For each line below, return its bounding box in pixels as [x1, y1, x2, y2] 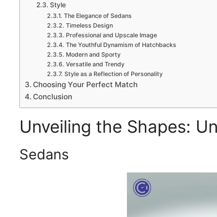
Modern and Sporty [65, 50, 121, 58]
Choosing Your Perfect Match [33, 79, 138, 89]
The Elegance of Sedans [63, 12, 132, 19]
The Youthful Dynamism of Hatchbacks [65, 41, 176, 48]
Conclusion [33, 92, 73, 101]
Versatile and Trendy [65, 60, 124, 68]
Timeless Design [65, 21, 113, 29]
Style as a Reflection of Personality [64, 70, 163, 77]
